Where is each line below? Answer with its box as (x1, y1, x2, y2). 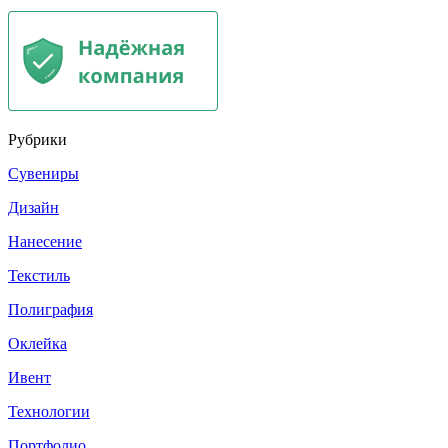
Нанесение (8, 232, 82, 250)
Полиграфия (8, 300, 93, 318)
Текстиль (8, 266, 70, 284)
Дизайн (8, 198, 59, 216)
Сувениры (8, 164, 79, 182)
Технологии (8, 402, 90, 420)
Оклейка (8, 334, 67, 352)
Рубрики (8, 130, 67, 148)
